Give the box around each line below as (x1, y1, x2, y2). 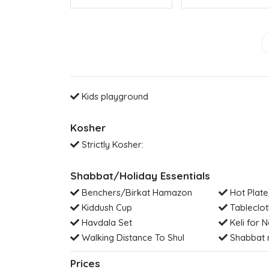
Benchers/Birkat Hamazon (79, 186, 192, 198)
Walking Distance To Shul (79, 231, 184, 243)
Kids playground (79, 90, 148, 102)
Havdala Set (79, 216, 132, 228)
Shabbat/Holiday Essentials (70, 169, 210, 182)
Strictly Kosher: (79, 138, 144, 150)
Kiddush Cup (79, 201, 132, 213)
